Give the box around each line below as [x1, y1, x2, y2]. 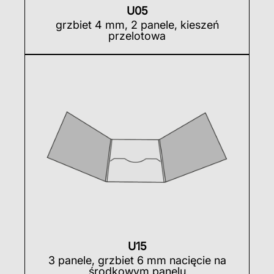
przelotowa [108, 29, 166, 42]
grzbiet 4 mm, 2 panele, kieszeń [55, 18, 219, 31]
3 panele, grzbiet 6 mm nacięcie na [48, 253, 226, 267]
